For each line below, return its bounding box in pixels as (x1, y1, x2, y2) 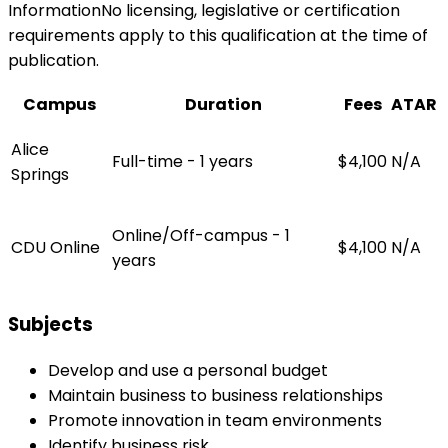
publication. (8, 48, 99, 72)
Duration (184, 92, 262, 116)
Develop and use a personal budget (48, 359, 328, 383)
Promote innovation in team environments (48, 409, 382, 433)
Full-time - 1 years (112, 149, 253, 173)
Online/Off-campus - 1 (112, 223, 290, 247)
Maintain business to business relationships (48, 384, 383, 408)
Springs (11, 162, 69, 186)
